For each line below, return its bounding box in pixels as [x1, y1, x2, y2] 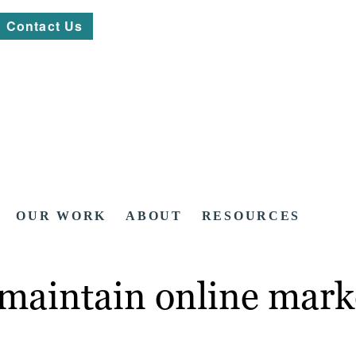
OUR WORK [16, 209, 107, 223]
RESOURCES [201, 209, 301, 223]
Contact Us [6, 17, 83, 35]
